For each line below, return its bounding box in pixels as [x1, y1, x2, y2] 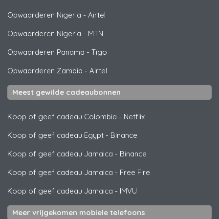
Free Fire [120, 167, 150, 177]
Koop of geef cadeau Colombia [7, 111, 117, 121]
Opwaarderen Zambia [7, 66, 83, 75]
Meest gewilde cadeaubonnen [12, 87, 121, 97]
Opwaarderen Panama [7, 47, 85, 57]
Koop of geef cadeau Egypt [7, 130, 104, 140]
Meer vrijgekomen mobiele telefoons [12, 207, 145, 217]
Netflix [124, 111, 145, 121]
